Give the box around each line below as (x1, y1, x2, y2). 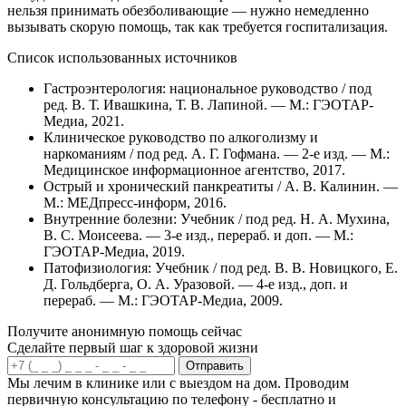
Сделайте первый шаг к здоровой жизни (7, 340, 258, 356)
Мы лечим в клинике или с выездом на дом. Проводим (7, 375, 349, 391)
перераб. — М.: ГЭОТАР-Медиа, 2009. (43, 293, 283, 309)
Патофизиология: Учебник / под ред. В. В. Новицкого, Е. (43, 260, 398, 276)
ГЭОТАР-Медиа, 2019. (43, 244, 185, 260)
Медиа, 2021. (43, 113, 128, 130)
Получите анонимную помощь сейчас (7, 324, 242, 340)
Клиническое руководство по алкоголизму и (43, 130, 318, 146)
